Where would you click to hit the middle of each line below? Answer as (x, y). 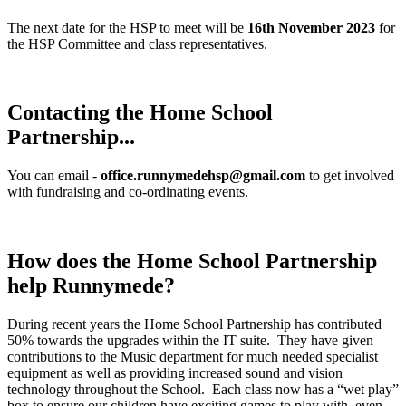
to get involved (350, 176)
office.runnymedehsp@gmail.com (203, 176)
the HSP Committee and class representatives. (137, 43)
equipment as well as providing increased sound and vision (175, 373)
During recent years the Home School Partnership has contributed (194, 324)
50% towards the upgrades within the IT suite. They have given (190, 341)
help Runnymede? (91, 286)
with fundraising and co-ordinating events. (128, 192)
